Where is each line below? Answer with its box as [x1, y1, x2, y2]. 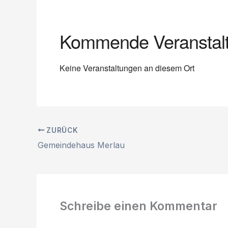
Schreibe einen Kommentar [60, 198, 217, 213]
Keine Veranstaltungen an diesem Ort [60, 62, 194, 74]
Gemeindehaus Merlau [38, 139, 125, 150]
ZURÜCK [44, 126, 78, 134]
